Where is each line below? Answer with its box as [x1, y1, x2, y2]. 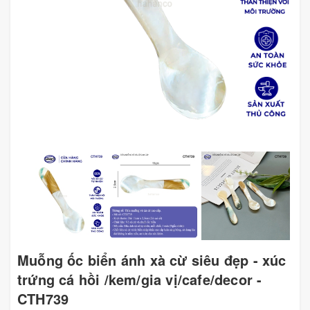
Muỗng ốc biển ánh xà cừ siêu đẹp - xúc [17, 250, 286, 270]
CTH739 [17, 289, 69, 309]
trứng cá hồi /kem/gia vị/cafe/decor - [17, 270, 262, 289]
